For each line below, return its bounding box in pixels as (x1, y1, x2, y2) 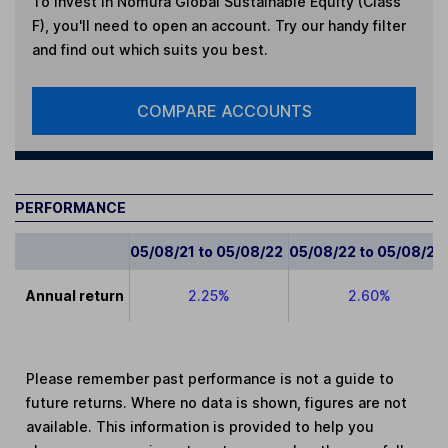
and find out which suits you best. (31, 40, 268, 58)
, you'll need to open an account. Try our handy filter (44, 16, 406, 34)
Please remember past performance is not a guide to (26, 369, 395, 387)
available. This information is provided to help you (26, 417, 375, 435)
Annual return (26, 286, 125, 304)
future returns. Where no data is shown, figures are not (26, 393, 408, 411)
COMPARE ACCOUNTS (136, 100, 312, 121)
